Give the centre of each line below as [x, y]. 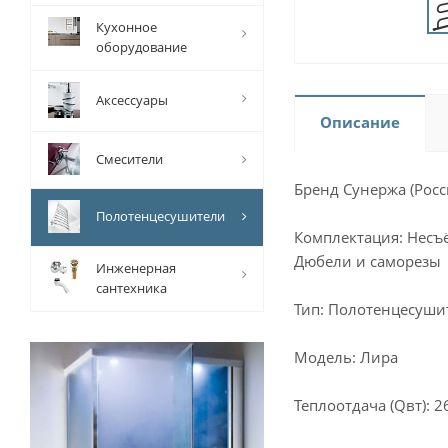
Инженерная [136, 268]
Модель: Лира [346, 357]
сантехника [131, 288]
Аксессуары [132, 100]
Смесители [129, 159]
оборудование [141, 47]
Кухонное [126, 27]
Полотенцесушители [160, 216]
